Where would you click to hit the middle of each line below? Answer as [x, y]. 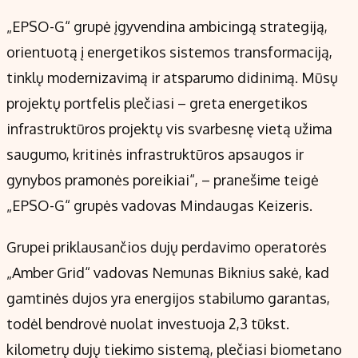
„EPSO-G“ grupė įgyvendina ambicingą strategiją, [167, 27]
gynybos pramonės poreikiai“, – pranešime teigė [163, 180]
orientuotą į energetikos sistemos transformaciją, [169, 52]
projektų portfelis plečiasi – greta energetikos [157, 103]
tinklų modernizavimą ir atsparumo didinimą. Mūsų [172, 78]
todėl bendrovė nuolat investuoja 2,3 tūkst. [148, 324]
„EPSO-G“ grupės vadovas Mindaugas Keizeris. [159, 206]
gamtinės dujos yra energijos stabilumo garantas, [168, 298]
